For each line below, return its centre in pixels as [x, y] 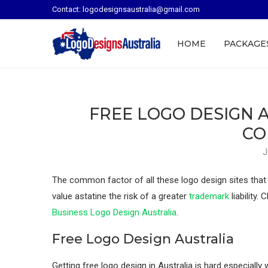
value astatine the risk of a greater [121, 196]
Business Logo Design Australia [114, 212]
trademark [209, 196]
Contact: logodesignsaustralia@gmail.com [126, 9]
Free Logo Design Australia [143, 239]
